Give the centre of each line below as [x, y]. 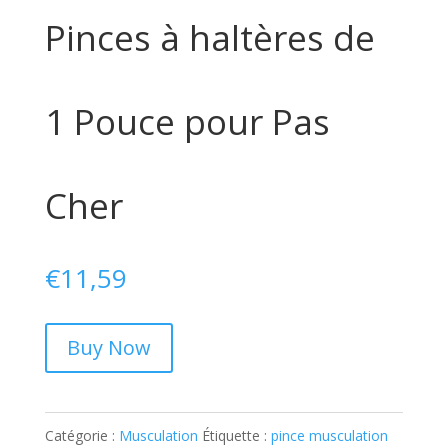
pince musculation [329, 436]
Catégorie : [81, 436]
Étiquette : [236, 436]
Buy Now [108, 348]
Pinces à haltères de [209, 38]
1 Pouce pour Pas [187, 122]
